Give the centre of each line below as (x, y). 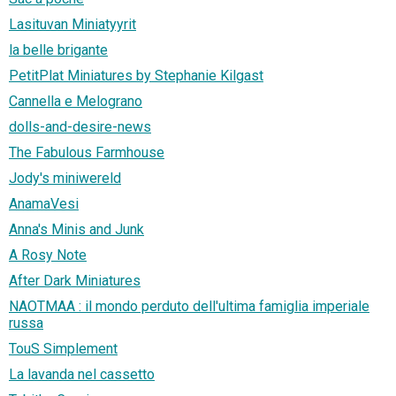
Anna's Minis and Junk (76, 230)
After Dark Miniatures (75, 281)
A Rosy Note (48, 255)
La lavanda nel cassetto (82, 375)
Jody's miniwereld (65, 179)
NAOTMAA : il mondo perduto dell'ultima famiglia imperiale (189, 307)
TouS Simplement (63, 349)
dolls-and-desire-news (80, 127)
